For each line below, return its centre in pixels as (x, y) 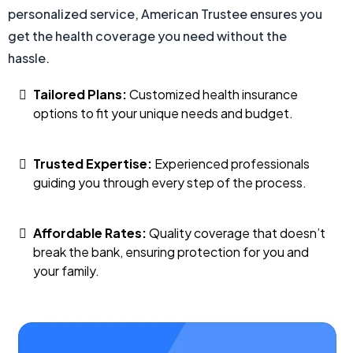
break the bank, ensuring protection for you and (171, 251)
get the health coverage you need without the (147, 35)
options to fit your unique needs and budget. (163, 113)
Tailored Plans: (81, 94)
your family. (66, 270)
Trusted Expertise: (94, 163)
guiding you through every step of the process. (170, 182)
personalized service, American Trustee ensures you (165, 13)
